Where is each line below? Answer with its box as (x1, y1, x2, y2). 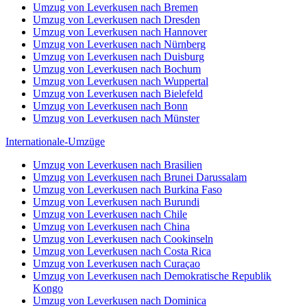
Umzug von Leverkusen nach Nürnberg (33, 38, 206, 50)
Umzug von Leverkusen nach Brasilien (33, 159, 202, 171)
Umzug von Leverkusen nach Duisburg (33, 51, 204, 62)
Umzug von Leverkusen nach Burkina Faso (33, 184, 222, 195)
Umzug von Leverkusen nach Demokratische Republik (33, 270, 271, 282)
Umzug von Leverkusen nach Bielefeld (33, 88, 203, 99)
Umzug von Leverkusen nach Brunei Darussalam (33, 171, 247, 183)
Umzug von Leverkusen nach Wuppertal (33, 75, 208, 87)
